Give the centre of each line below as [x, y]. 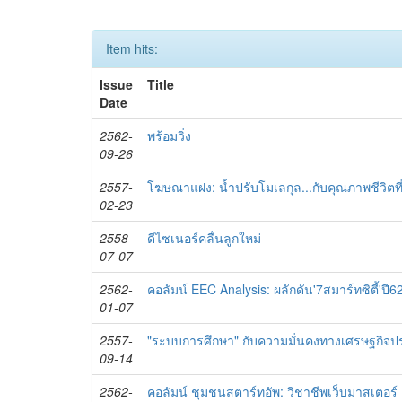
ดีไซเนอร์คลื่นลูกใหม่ [205, 238]
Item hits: [132, 48]
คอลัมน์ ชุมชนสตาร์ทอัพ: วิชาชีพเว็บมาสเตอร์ [273, 391]
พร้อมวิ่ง [170, 135]
